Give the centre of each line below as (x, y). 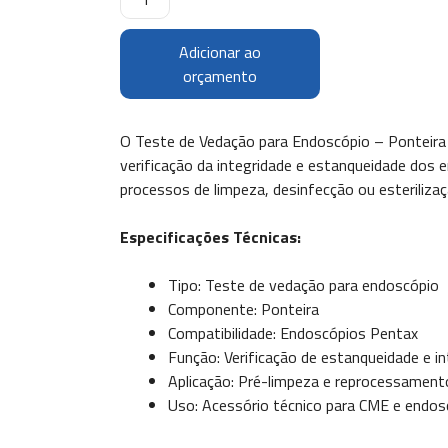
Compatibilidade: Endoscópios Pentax (293, 333)
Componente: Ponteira (243, 309)
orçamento (220, 76)
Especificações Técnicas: (210, 237)
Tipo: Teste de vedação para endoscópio (303, 285)
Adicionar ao (220, 52)
